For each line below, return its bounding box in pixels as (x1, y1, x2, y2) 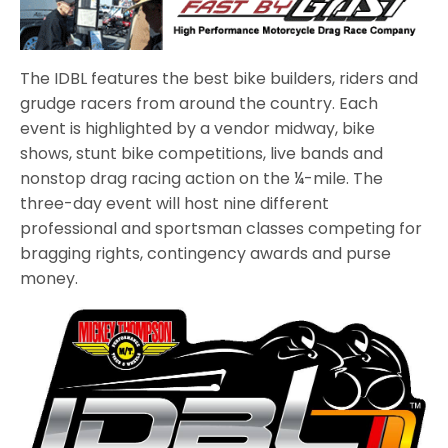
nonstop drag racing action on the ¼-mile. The (20, 167, 384, 191)
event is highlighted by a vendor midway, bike (20, 117, 376, 141)
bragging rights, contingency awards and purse (20, 242, 392, 266)
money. (20, 267, 78, 291)
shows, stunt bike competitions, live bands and (20, 142, 384, 166)
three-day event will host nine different (20, 192, 330, 216)
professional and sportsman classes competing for (20, 217, 423, 241)
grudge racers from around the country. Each (20, 92, 379, 116)
